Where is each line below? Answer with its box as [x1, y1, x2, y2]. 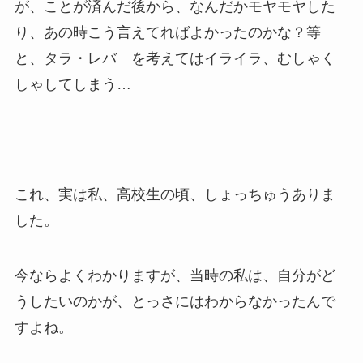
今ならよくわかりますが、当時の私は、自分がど [14, 267, 335, 284]
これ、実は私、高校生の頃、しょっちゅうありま [14, 186, 335, 203]
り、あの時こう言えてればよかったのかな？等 [14, 24, 321, 41]
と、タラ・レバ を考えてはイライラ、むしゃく [14, 50, 335, 67]
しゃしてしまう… [14, 76, 131, 93]
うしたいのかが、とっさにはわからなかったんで [14, 293, 335, 310]
